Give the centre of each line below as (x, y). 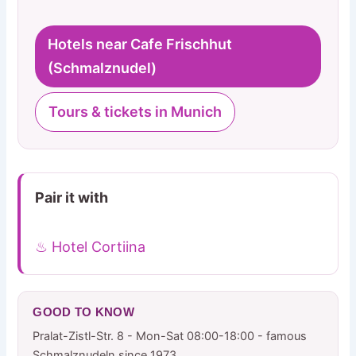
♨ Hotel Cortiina (91, 246)
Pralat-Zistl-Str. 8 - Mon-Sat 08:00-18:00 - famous (170, 336)
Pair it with (72, 198)
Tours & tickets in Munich (135, 112)
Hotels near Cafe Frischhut (140, 44)
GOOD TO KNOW (84, 311)
